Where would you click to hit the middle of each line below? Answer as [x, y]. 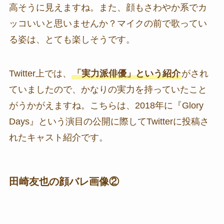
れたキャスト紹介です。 [58, 137]
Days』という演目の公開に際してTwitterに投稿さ [109, 121]
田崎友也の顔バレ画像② [64, 181]
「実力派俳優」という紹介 [126, 73]
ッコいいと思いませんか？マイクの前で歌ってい [108, 23]
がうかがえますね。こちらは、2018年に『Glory [106, 105]
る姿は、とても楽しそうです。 [72, 39]
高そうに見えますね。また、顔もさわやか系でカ [108, 7]
